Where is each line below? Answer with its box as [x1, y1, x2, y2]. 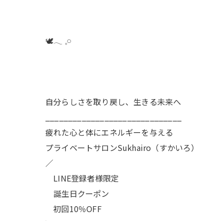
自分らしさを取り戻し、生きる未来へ [45, 96, 182, 108]
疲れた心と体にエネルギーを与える [45, 126, 174, 138]
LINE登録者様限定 [45, 172, 119, 184]
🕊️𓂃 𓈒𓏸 [45, 35, 72, 46]
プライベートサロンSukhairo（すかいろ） [45, 142, 199, 153]
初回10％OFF [45, 203, 102, 215]
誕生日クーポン [45, 187, 110, 199]
